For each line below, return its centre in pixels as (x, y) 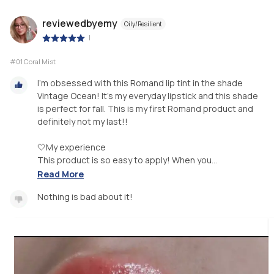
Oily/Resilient (143, 24)
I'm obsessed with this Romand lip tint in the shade (140, 83)
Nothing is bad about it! (85, 196)
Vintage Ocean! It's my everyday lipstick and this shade (148, 96)
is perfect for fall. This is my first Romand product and (145, 109)
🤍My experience (72, 147)
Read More (61, 174)
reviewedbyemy (80, 23)
